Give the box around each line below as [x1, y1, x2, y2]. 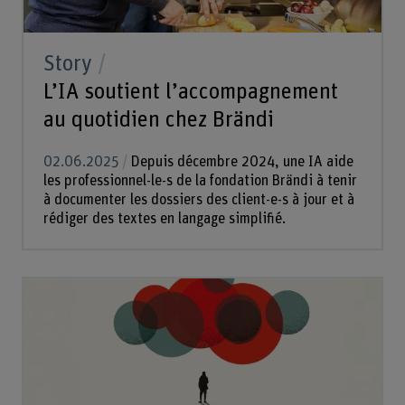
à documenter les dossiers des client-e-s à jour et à [42, 193, 354, 208]
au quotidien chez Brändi [42, 108, 274, 131]
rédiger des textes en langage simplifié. [42, 212, 286, 227]
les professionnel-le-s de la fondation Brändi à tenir [42, 174, 357, 189]
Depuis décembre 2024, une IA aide [127, 155, 353, 170]
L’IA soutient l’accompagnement [42, 80, 338, 103]
